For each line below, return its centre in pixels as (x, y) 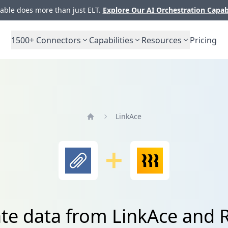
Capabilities (111, 40)
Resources (162, 40)
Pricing (203, 40)
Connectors (58, 40)
